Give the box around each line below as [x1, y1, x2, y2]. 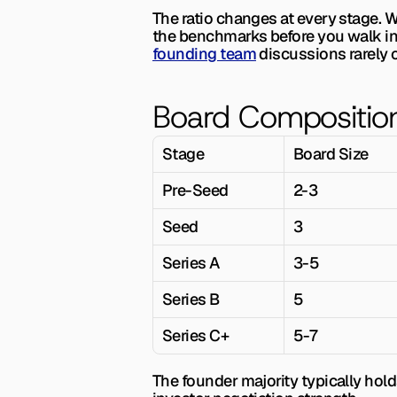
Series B [162, 289, 220, 309]
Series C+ [162, 325, 230, 346]
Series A [162, 253, 220, 273]
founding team [152, 43, 256, 64]
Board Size [293, 144, 369, 164]
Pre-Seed [162, 180, 229, 200]
